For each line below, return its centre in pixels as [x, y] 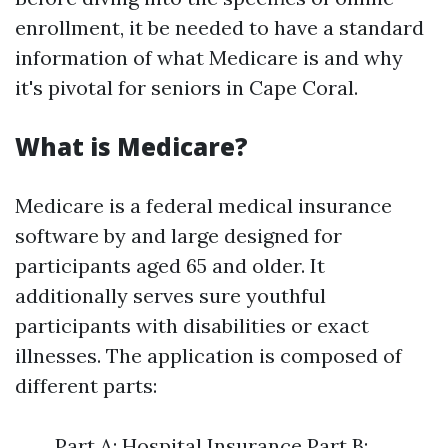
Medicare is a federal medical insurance [203, 205]
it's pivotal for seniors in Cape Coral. [186, 87]
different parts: [86, 385]
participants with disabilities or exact [192, 325]
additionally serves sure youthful [170, 295]
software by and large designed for [178, 235]
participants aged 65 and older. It [170, 265]
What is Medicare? [131, 146]
